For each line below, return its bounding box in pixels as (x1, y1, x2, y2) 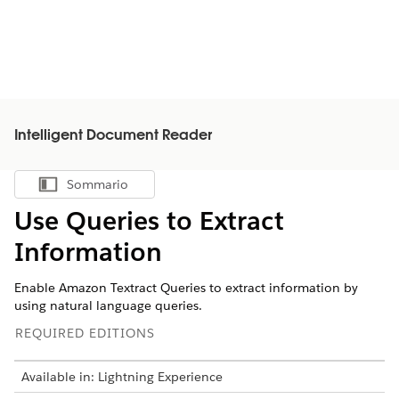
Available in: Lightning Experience (21, 369, 223, 385)
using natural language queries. (14, 297, 202, 313)
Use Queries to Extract (14, 205, 284, 237)
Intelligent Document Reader (14, 129, 212, 143)
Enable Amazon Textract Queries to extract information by (14, 280, 358, 296)
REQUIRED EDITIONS (15, 325, 155, 341)
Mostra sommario (83, 181, 179, 197)
